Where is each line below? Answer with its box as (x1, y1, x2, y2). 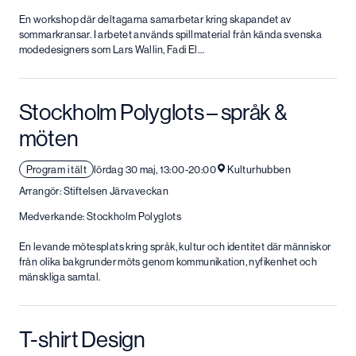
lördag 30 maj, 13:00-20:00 (93, 163, 216, 176)
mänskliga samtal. (18, 271, 101, 284)
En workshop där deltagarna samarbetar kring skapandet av (18, 13, 292, 25)
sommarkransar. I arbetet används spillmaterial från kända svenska (18, 28, 323, 41)
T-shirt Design (18, 327, 145, 353)
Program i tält (25, 163, 87, 176)
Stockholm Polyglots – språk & (18, 99, 287, 125)
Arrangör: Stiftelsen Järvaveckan (18, 184, 169, 197)
